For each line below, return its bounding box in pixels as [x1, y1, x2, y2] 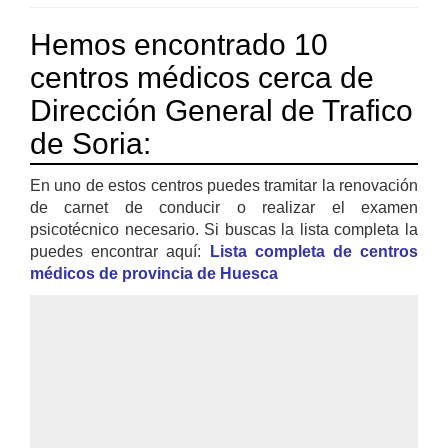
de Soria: [30, 127, 151, 161]
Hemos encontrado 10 [30, 28, 328, 62]
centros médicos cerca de [30, 61, 374, 95]
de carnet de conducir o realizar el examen [30, 199, 418, 217]
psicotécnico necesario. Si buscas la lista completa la [30, 221, 418, 239]
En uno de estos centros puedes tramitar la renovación [30, 177, 418, 195]
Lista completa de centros [209, 243, 418, 261]
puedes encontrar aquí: [30, 243, 210, 261]
